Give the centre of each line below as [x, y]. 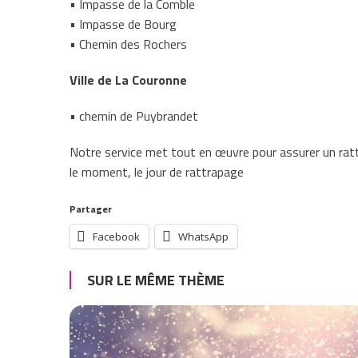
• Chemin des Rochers [128, 44]
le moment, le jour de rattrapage [157, 171]
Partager [91, 209]
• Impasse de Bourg [123, 24]
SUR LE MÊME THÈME [156, 280]
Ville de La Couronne [128, 80]
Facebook [116, 236]
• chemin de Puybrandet [134, 115]
